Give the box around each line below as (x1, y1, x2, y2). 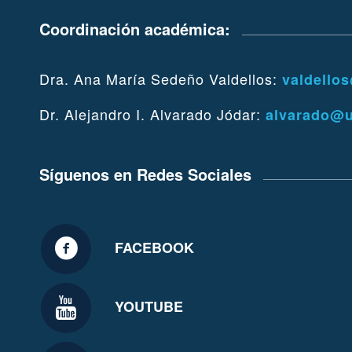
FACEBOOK (115, 237, 194, 258)
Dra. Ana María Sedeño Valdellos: (39, 68, 282, 89)
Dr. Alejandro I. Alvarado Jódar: (39, 104, 266, 125)
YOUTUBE (115, 296, 183, 317)
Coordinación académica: (39, 17, 230, 41)
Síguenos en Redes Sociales (39, 163, 251, 186)
